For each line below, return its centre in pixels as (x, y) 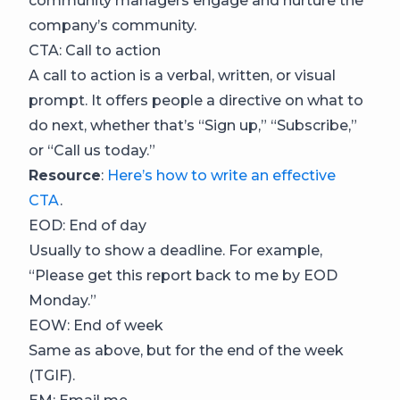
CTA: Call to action (95, 50)
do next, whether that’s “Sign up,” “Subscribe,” (193, 125)
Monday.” (62, 300)
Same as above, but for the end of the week (186, 350)
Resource (65, 175)
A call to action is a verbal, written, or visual (182, 75)
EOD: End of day (87, 225)
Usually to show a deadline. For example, (175, 250)
